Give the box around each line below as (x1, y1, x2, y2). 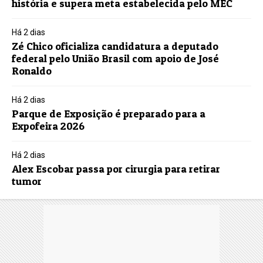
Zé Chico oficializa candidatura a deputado (12, 40, 219, 53)
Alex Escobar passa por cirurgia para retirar (12, 163, 221, 176)
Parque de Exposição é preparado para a (12, 107, 206, 120)
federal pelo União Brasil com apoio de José (12, 52, 220, 65)
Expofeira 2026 (12, 120, 85, 133)
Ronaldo (12, 65, 52, 77)
